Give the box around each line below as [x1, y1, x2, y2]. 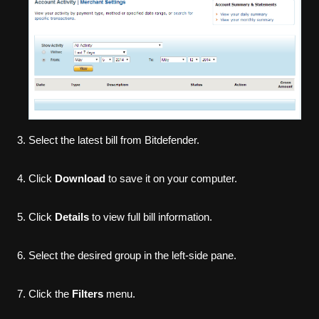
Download [55, 172, 105, 185]
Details [55, 211, 89, 224]
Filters [72, 288, 103, 300]
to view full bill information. [89, 211, 212, 224]
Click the [28, 288, 72, 300]
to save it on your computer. [105, 172, 237, 185]
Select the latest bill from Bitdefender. [28, 134, 199, 147]
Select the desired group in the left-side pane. [28, 249, 236, 262]
